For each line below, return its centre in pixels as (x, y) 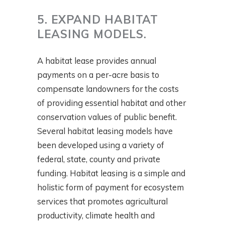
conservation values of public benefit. (107, 117)
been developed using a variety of (101, 145)
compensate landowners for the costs (108, 89)
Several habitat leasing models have (105, 131)
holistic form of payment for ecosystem (110, 187)
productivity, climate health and (96, 215)
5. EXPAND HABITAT (98, 20)
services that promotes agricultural (102, 201)
